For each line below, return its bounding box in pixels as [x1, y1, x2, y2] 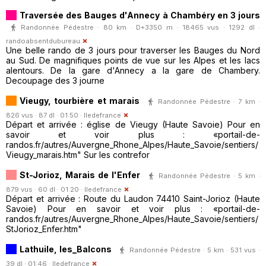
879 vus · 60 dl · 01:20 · [6, 185, 84, 194]
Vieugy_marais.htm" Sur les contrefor [6, 150, 150, 160]
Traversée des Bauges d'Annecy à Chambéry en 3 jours [20, 10, 260, 21]
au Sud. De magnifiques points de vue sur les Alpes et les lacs [6, 55, 260, 66]
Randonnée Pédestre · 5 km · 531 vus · [129, 245, 260, 254]
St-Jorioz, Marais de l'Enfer [20, 169, 140, 180]
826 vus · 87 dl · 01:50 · [6, 111, 84, 120]
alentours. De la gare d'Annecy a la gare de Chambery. [6, 65, 260, 76]
